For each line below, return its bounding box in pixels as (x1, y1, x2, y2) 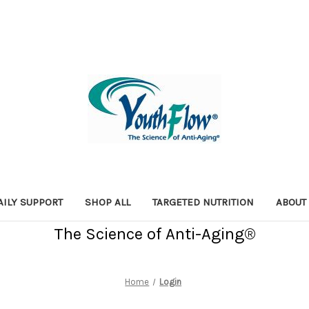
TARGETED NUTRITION (152, 195, 254, 208)
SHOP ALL (85, 195, 130, 208)
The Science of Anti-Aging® (53, 223, 256, 243)
